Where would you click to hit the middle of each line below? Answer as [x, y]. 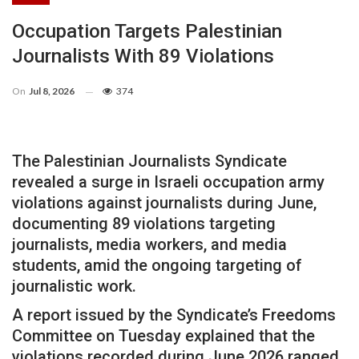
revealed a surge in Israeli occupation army [168, 182]
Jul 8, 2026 [52, 91]
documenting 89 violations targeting [144, 224]
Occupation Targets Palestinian [147, 32]
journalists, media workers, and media [149, 245]
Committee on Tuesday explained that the [163, 336]
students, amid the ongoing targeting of [157, 266]
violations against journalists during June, [164, 203]
